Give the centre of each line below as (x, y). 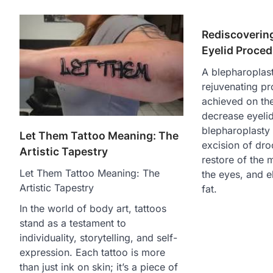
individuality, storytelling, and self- (98, 237)
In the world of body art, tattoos (93, 208)
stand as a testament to (73, 223)
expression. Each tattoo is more (92, 252)
